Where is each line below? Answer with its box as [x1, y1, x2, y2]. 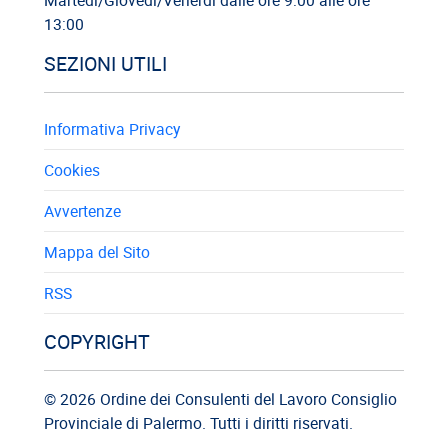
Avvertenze [44, 199, 121, 222]
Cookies [44, 158, 100, 181]
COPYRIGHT [44, 327, 150, 355]
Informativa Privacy [44, 117, 180, 140]
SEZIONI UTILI [44, 49, 167, 77]
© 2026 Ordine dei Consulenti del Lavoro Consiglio [44, 387, 397, 410]
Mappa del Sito [44, 240, 150, 263]
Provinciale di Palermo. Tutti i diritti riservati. [44, 411, 353, 434]
